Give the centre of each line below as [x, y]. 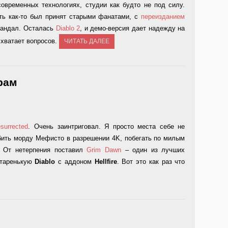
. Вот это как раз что [151, 162]
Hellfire [106, 162]
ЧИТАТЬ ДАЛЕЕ [87, 41]
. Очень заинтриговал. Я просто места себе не [107, 126]
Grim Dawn [104, 150]
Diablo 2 [68, 28]
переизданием [163, 17]
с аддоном [75, 162]
